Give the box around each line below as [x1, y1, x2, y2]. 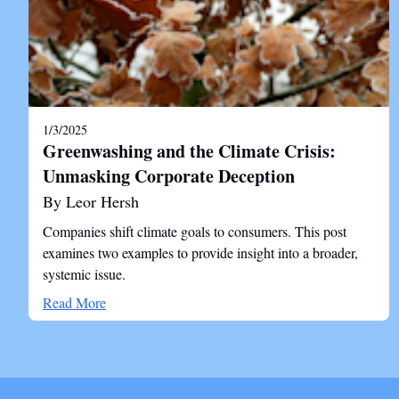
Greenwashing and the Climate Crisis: [43, 138, 336, 164]
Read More [43, 293, 106, 312]
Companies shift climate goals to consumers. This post [43, 222, 346, 240]
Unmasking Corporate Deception [43, 163, 295, 189]
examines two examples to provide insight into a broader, [43, 243, 358, 262]
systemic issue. [43, 265, 126, 283]
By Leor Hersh [43, 191, 139, 212]
